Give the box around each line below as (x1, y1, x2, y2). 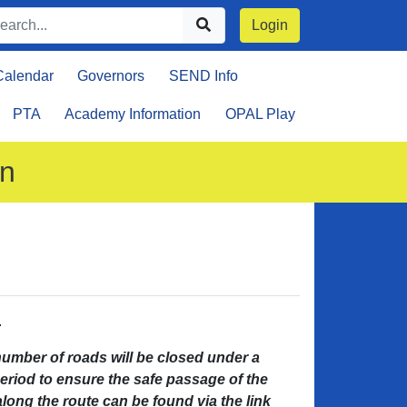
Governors (77, 68, 145, 84)
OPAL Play (224, 106, 295, 122)
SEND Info (168, 68, 238, 84)
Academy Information (65, 106, 202, 122)
